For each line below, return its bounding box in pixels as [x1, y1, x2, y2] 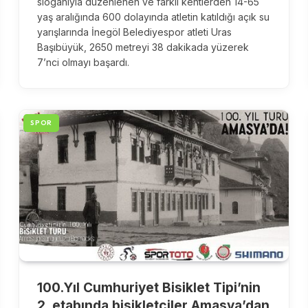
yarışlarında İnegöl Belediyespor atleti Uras [37, 26, 232, 38]
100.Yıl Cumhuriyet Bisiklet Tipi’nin [37, 280, 261, 296]
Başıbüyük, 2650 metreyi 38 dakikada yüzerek [37, 41, 250, 54]
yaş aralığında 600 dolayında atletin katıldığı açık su [37, 11, 270, 23]
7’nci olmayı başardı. [37, 56, 130, 69]
